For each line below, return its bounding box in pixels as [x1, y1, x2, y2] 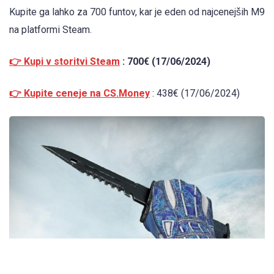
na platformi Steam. [9, 23, 92, 35]
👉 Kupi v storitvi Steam [9, 55, 120, 67]
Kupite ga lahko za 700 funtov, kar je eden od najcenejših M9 [9, 6, 265, 18]
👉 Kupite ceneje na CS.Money [9, 87, 150, 99]
